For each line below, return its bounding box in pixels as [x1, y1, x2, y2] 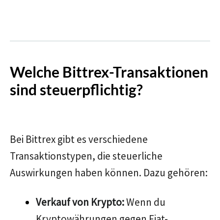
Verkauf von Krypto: [36, 195, 124, 209]
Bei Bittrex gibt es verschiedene [10, 133, 148, 146]
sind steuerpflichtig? [10, 81, 143, 98]
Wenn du [124, 195, 165, 209]
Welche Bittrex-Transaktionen [10, 63, 208, 81]
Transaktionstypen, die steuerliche [10, 149, 163, 163]
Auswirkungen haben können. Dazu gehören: [10, 166, 208, 179]
